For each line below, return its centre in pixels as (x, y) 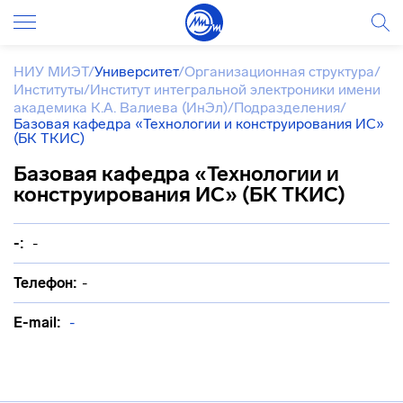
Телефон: (45, 283)
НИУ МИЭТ (51, 72)
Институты (49, 90)
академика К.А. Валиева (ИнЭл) (121, 107)
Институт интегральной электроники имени (235, 90)
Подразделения (287, 107)
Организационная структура (279, 72)
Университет (136, 72)
